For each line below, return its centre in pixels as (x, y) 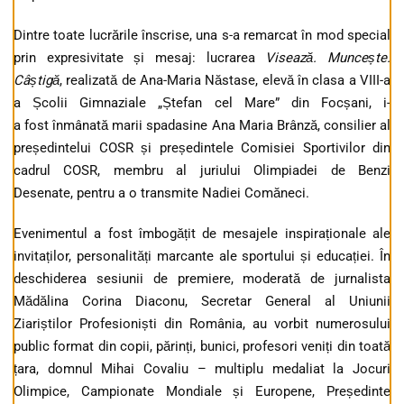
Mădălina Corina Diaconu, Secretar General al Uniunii (202, 302)
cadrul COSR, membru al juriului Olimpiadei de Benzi (202, 171)
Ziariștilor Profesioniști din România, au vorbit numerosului (202, 324)
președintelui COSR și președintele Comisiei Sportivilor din (202, 148)
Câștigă (37, 81)
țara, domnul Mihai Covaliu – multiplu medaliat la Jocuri (202, 369)
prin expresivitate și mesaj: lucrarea (140, 58)
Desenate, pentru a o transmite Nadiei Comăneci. (161, 193)
